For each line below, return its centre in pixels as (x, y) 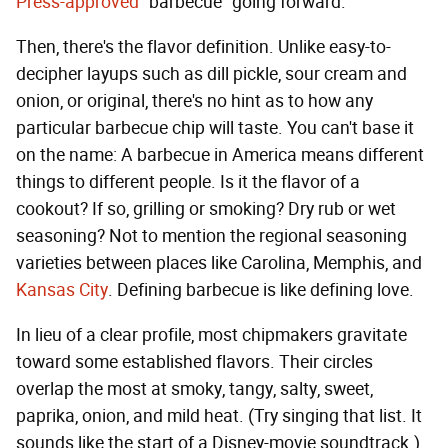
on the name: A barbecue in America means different (220, 155)
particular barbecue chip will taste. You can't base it (215, 128)
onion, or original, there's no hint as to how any (194, 101)
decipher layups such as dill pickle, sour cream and (211, 74)
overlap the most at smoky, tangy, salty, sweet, (194, 389)
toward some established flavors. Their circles (194, 362)
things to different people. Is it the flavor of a (188, 182)
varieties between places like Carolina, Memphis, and (219, 263)
